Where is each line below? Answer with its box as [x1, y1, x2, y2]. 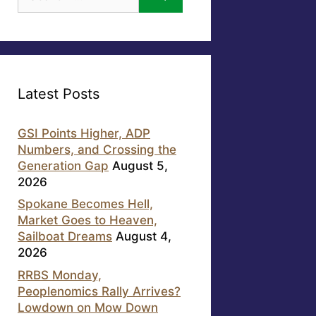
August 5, [112, 158, 168, 173]
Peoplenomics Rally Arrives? [18, 284, 181, 298]
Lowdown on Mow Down [18, 300, 158, 315]
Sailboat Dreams [18, 229, 112, 244]
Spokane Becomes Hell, [18, 197, 153, 212]
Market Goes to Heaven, [18, 213, 157, 228]
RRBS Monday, [18, 267, 102, 282]
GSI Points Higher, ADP [18, 126, 150, 140]
